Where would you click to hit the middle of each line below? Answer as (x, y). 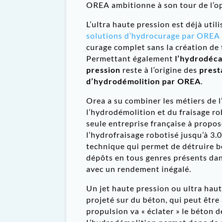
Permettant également (131, 58)
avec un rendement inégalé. (139, 169)
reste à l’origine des (160, 70)
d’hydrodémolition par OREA (144, 81)
